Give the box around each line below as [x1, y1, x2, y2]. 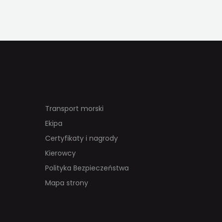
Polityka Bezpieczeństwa [45, 163, 129, 173]
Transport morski [45, 104, 104, 114]
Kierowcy [45, 148, 76, 159]
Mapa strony [45, 178, 88, 188]
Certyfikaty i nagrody [45, 133, 118, 144]
